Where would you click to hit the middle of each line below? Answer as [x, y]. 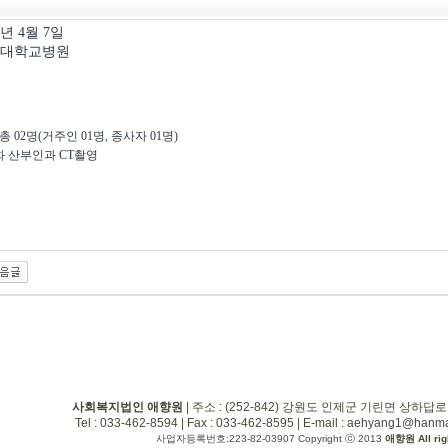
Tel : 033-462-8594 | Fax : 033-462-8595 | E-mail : [211, 423]
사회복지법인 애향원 [127, 407]
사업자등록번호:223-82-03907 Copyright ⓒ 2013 [270, 438]
